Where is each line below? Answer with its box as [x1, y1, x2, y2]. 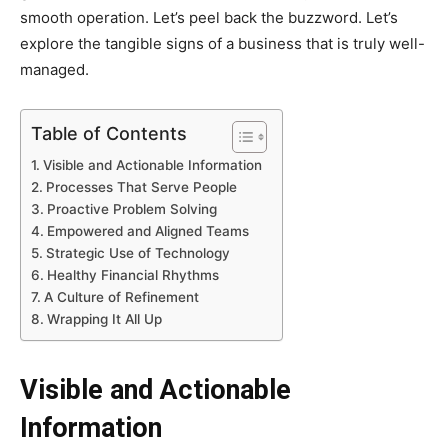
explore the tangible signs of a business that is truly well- [20, 33, 425, 53]
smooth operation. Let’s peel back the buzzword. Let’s [20, 7, 398, 27]
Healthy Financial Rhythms [46, 266, 219, 283]
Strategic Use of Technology [45, 244, 230, 261]
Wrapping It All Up [46, 310, 162, 327]
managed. [20, 59, 89, 79]
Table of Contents [31, 122, 187, 144]
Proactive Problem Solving [46, 200, 217, 217]
